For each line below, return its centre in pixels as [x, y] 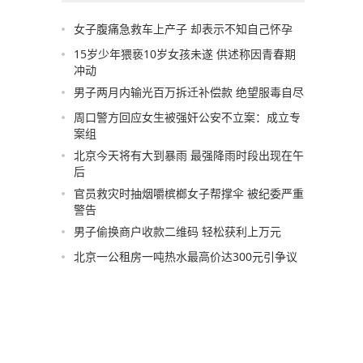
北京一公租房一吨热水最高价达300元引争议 [186, 256]
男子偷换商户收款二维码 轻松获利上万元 [177, 231]
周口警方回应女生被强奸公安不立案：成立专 [187, 117]
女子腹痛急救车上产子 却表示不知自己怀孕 [183, 29]
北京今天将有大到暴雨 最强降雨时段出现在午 [189, 155]
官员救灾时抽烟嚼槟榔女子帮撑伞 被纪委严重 [189, 193]
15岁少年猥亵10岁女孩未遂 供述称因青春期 [185, 54]
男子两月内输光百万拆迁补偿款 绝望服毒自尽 [189, 92]
